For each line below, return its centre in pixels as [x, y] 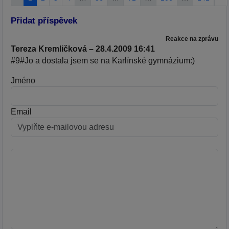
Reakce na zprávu [192, 38]
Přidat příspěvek [44, 21]
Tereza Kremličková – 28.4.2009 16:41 [83, 49]
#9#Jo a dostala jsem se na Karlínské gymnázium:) [103, 60]
